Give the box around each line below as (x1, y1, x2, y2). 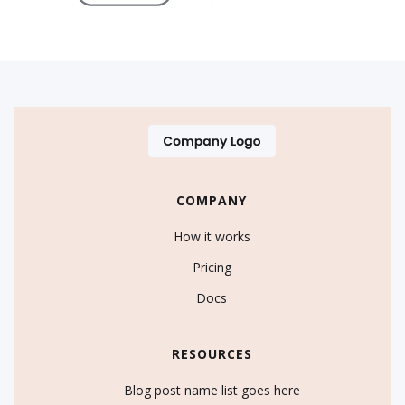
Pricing (192, 259, 231, 277)
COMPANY (176, 192, 247, 210)
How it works (173, 228, 250, 246)
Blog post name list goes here (123, 381, 300, 400)
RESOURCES (171, 345, 252, 363)
